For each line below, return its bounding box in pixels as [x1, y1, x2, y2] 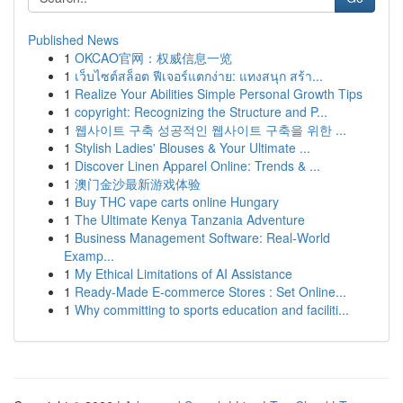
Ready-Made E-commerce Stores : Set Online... [75, 282, 346, 300]
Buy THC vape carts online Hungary [75, 193, 279, 210]
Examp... [64, 246, 114, 264]
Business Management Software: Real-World [75, 228, 330, 246]
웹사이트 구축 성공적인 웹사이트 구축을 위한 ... [75, 121, 346, 139]
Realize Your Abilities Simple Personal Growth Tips [75, 85, 363, 103]
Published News [28, 31, 119, 49]
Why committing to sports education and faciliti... [75, 300, 349, 318]
